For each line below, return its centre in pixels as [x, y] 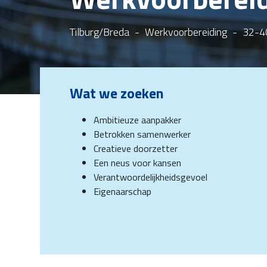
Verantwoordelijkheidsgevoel [150, 177]
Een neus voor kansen [137, 163]
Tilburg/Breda [100, 32]
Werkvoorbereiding [186, 32]
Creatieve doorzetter [136, 148]
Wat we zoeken [117, 93]
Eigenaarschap [122, 191]
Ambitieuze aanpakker [137, 120]
